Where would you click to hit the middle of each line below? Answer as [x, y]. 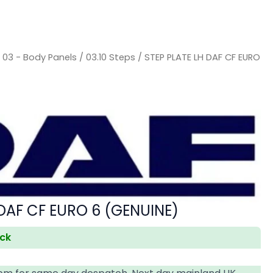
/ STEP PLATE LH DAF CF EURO [198, 57]
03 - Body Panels [40, 57]
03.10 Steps [111, 57]
